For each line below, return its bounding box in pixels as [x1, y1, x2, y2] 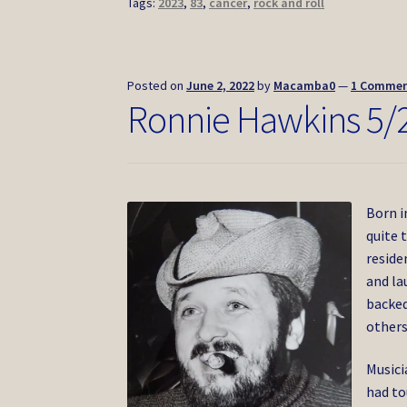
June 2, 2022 [186, 77, 255, 94]
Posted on [127, 77, 187, 94]
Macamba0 [273, 77, 336, 94]
